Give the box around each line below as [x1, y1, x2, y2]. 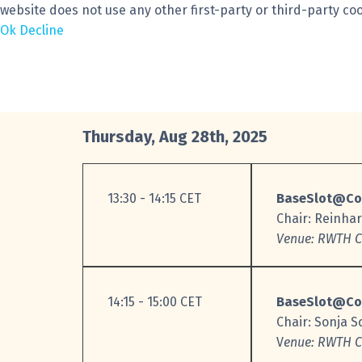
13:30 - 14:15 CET [107, 191, 201, 207]
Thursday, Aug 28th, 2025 [82, 127, 267, 147]
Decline [19, 23, 64, 38]
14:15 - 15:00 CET [107, 294, 202, 310]
